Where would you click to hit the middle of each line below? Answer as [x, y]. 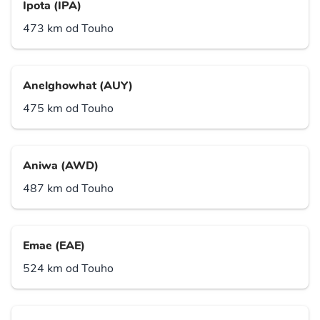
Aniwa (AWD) [61, 166]
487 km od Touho [68, 189]
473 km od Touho [68, 29]
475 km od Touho [68, 109]
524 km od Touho [68, 269]
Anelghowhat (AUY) [78, 86]
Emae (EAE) [54, 246]
